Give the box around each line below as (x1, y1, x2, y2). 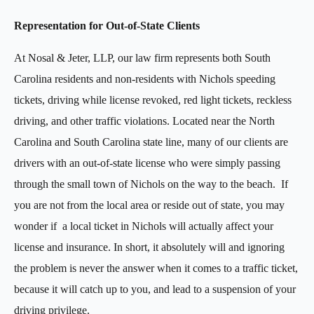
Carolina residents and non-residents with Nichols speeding (14, 72, 275, 85)
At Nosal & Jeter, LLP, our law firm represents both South (14, 51, 271, 64)
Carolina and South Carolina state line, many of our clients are (14, 135, 288, 148)
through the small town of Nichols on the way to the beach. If (14, 177, 288, 190)
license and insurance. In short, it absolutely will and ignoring (14, 240, 285, 253)
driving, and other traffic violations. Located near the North (14, 114, 275, 127)
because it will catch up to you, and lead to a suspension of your (14, 282, 296, 295)
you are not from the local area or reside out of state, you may (14, 198, 285, 211)
